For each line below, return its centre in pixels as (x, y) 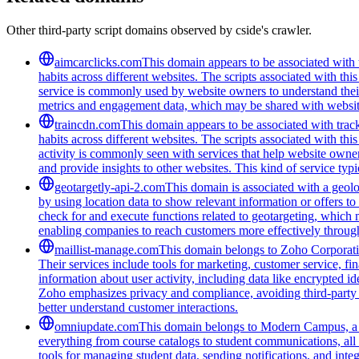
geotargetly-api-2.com (110, 187)
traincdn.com (87, 124)
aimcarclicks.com (98, 62)
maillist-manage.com (107, 249)
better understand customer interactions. (138, 307)
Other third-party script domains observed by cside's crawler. (159, 30)
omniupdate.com (97, 326)
